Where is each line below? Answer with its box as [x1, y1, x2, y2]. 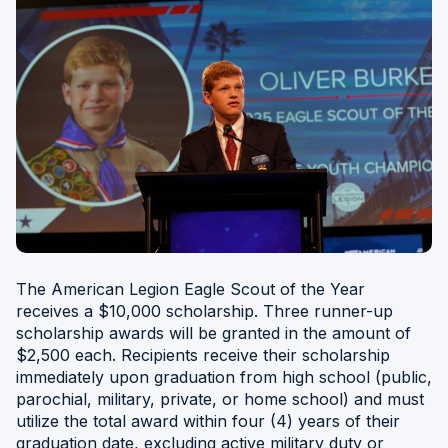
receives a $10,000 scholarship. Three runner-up [16, 300, 393, 321]
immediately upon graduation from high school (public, [16, 366, 432, 387]
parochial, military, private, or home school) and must [16, 388, 424, 409]
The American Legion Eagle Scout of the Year [16, 278, 365, 299]
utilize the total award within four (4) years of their [16, 410, 400, 431]
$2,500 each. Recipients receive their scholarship [16, 344, 390, 365]
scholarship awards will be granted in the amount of [16, 322, 411, 343]
